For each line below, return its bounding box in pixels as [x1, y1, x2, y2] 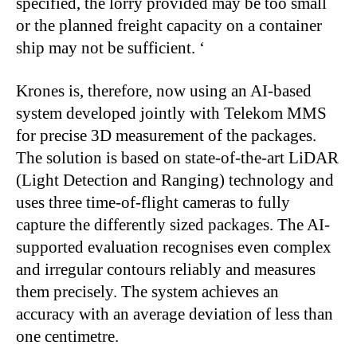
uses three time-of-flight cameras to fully [16, 192, 290, 212]
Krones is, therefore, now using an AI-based [16, 80, 312, 100]
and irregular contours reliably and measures [16, 259, 316, 279]
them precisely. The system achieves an [16, 281, 279, 301]
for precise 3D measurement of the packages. [16, 125, 316, 145]
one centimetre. [16, 326, 119, 346]
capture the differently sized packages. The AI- [16, 214, 330, 234]
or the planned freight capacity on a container [16, 15, 322, 35]
